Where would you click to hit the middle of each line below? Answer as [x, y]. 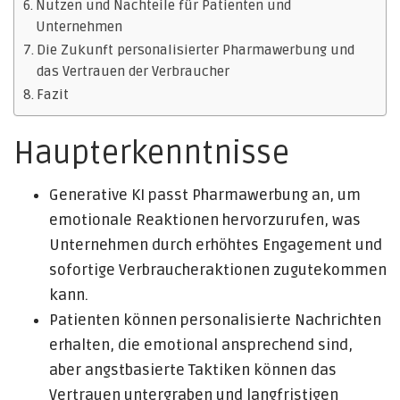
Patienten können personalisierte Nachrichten [215, 320]
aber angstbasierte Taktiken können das [193, 370]
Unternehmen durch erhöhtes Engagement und [216, 245]
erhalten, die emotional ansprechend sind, [201, 345]
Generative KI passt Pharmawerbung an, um [205, 195]
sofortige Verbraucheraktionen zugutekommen [218, 270]
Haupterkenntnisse [151, 154]
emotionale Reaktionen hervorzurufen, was [205, 220]
